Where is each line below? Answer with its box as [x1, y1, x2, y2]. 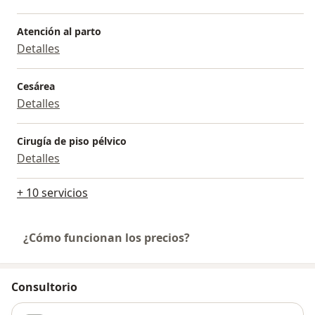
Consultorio [11, 279, 77, 295]
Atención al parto [17, 25, 101, 39]
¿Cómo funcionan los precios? [23, 230, 190, 246]
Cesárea [17, 79, 55, 94]
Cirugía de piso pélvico [17, 134, 127, 148]
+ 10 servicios [17, 185, 88, 201]
